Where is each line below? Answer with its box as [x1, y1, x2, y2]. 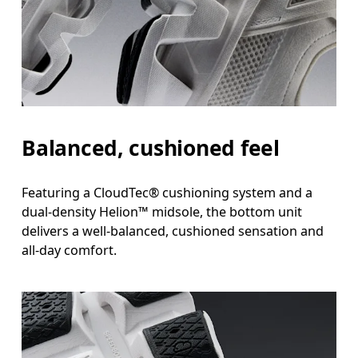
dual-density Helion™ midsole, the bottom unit [22, 202, 303, 221]
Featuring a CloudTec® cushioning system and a [22, 183, 313, 201]
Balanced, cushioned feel [22, 133, 280, 163]
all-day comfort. [22, 241, 117, 259]
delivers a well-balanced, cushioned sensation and [22, 221, 324, 240]
